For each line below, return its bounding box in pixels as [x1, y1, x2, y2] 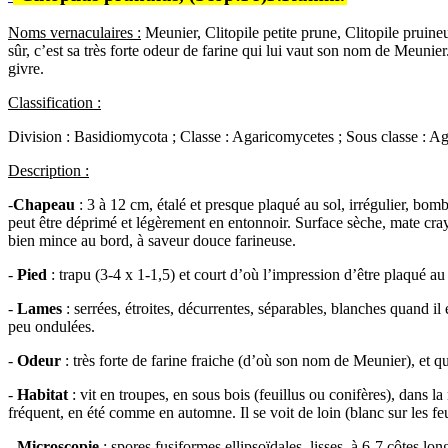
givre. [8, 60, 44, 78]
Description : [8, 162, 89, 180]
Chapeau [13, 196, 75, 214]
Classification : [8, 94, 101, 112]
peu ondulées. [8, 318, 95, 336]
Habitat [13, 386, 68, 404]
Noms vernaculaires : [8, 24, 141, 42]
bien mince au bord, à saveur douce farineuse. [8, 232, 296, 250]
